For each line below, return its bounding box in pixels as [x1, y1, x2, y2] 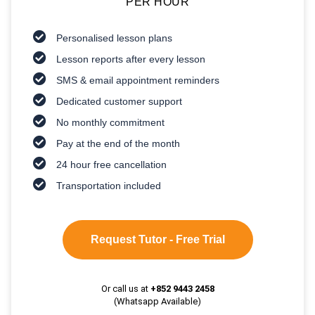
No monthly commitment [56, 116, 165, 128]
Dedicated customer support [56, 95, 183, 107]
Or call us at [101, 283, 150, 294]
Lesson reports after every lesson [56, 53, 206, 65]
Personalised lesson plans [56, 32, 173, 44]
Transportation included [56, 179, 162, 191]
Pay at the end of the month [56, 137, 181, 149]
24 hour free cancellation [56, 158, 167, 170]
